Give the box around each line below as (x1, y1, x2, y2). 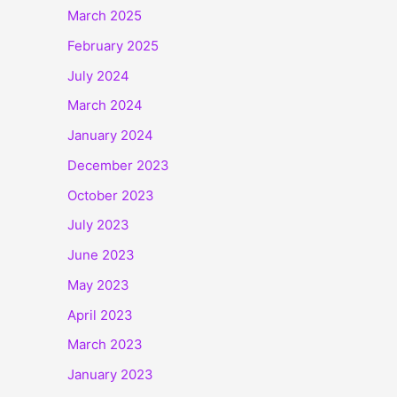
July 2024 (67, 66, 129, 84)
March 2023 (67, 336, 143, 354)
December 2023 (67, 156, 169, 174)
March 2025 (67, 7, 142, 25)
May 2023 (67, 276, 129, 293)
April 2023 (67, 306, 133, 323)
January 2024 (67, 127, 153, 144)
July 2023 (67, 216, 129, 234)
